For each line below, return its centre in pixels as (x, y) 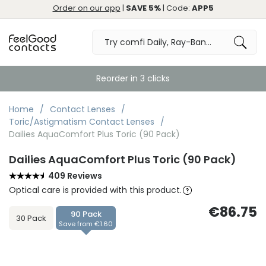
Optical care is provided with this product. (95, 190)
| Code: (176, 8)
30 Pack (31, 218)
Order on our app (86, 8)
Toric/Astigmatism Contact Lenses (83, 122)
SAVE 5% (143, 8)
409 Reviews (75, 176)
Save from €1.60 (86, 224)
